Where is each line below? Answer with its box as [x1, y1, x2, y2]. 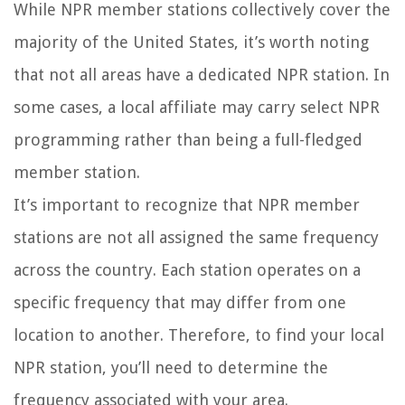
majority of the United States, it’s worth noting [14, 33, 369, 52]
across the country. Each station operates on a [14, 260, 361, 280]
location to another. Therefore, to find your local [14, 325, 384, 345]
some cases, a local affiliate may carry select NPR [14, 98, 380, 118]
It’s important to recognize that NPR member [14, 195, 360, 215]
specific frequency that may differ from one [14, 293, 346, 313]
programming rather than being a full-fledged [14, 130, 363, 150]
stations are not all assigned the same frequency [14, 228, 379, 248]
